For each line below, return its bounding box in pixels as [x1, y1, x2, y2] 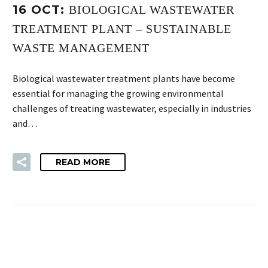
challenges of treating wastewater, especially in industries [13, 102, 251, 114]
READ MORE [56, 157, 110, 168]
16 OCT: [13, 2, 69, 17]
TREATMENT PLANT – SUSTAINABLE [13, 22, 232, 36]
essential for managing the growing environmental [13, 87, 224, 99]
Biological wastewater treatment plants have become [13, 72, 235, 84]
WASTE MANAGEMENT [13, 41, 150, 55]
